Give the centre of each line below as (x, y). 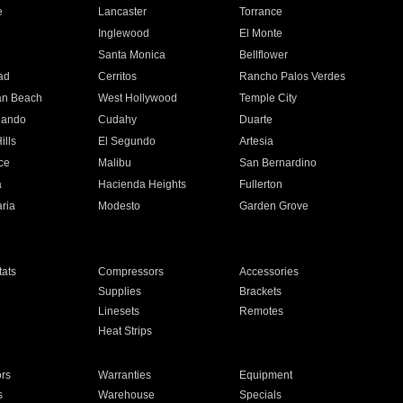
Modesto (119, 206)
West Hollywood (137, 98)
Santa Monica (131, 55)
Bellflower (264, 55)
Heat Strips (125, 331)
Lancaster (122, 12)
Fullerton (261, 184)
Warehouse (126, 395)
